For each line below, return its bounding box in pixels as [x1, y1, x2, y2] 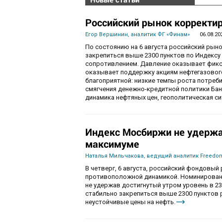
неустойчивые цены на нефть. [85, 198, 175, 206]
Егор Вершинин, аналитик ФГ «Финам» [85, 31, 190, 38]
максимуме [85, 137, 139, 151]
